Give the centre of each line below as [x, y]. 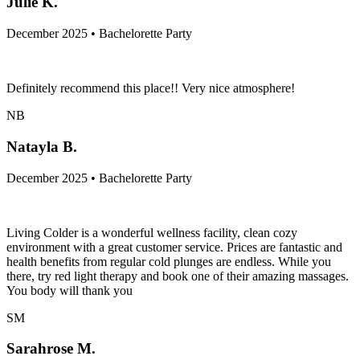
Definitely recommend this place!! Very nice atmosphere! [151, 88]
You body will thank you [70, 290]
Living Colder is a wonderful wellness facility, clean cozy [152, 232]
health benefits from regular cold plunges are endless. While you [169, 261]
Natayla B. [42, 146]
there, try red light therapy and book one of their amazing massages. [178, 276]
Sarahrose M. [51, 349]
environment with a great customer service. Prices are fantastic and [174, 247]
